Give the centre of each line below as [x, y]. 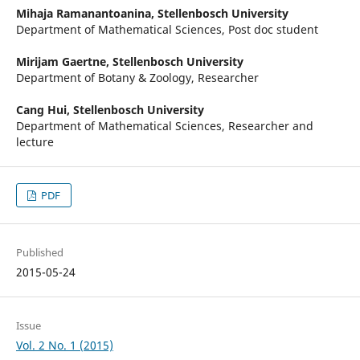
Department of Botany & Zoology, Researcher [137, 78]
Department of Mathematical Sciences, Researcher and [164, 126]
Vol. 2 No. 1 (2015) [64, 346]
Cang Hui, [44, 110]
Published [39, 253]
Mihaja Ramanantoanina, [86, 14]
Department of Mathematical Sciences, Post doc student [167, 30]
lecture [35, 142]
